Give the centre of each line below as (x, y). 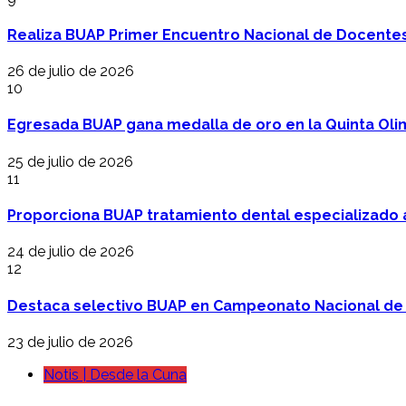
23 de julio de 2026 (70, 342)
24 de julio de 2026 (71, 252)
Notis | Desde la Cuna (115, 374)
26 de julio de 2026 (71, 72)
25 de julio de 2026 (70, 161)
